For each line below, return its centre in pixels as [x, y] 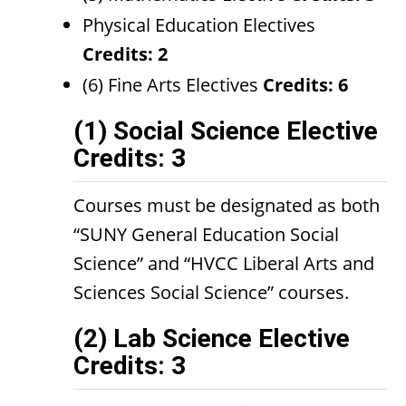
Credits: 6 [305, 85]
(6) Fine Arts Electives [173, 85]
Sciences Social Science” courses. [211, 292]
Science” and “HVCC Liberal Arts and [224, 263]
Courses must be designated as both [227, 205]
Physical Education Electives [199, 25]
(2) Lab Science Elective [212, 338]
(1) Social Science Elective [226, 131]
